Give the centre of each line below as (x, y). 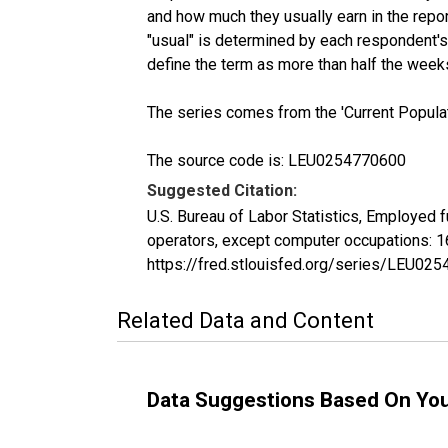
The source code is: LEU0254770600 (276, 160)
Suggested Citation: (222, 190)
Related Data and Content (245, 320)
